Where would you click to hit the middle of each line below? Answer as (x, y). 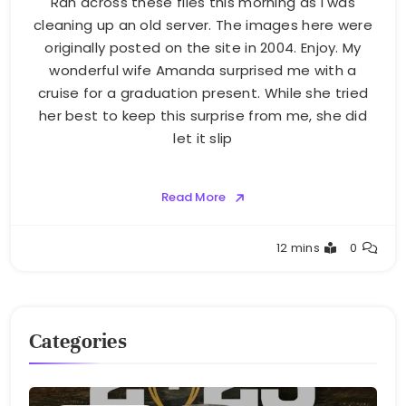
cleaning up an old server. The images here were (203, 25)
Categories (78, 342)
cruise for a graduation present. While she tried (203, 93)
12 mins (298, 248)
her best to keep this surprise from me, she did (203, 116)
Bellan (58, 258)
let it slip (203, 139)
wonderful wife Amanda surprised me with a (203, 71)
